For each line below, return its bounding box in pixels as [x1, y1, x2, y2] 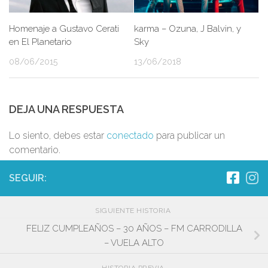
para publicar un [154, 130, 225, 142]
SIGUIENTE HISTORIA [95, 206, 173, 215]
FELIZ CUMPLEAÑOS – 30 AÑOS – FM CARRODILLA [26, 223, 242, 234]
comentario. [9, 144, 60, 156]
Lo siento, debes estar [9, 130, 106, 142]
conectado [106, 130, 154, 142]
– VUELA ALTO [104, 237, 164, 248]
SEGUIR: [9, 172, 47, 184]
